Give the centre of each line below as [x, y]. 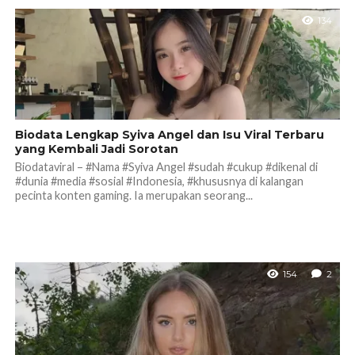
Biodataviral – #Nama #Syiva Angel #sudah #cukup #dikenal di [166, 166]
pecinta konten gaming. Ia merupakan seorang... [134, 195]
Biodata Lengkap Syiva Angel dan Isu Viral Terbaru [169, 134]
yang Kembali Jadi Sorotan [96, 149]
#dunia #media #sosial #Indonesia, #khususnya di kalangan [159, 181]
